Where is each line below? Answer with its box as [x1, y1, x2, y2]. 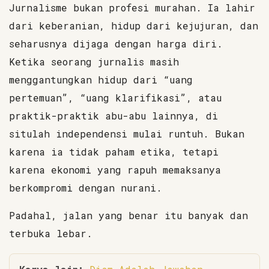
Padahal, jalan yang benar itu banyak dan [9, 209, 248, 222]
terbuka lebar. [9, 227, 92, 240]
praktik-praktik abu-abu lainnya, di [9, 109, 218, 122]
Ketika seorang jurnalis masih [9, 55, 179, 68]
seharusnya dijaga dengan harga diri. [9, 37, 223, 50]
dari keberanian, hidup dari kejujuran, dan [9, 19, 258, 32]
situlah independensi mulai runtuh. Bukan [9, 127, 244, 140]
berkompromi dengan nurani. [9, 181, 162, 194]
